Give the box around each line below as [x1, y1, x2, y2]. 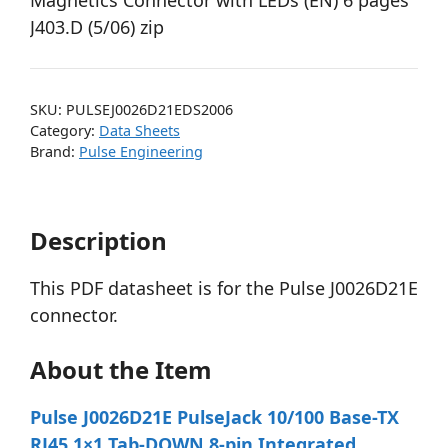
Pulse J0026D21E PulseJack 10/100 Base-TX [30, 405, 399, 430]
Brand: [30, 142, 79, 161]
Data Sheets [99, 121, 180, 140]
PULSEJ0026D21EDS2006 [66, 100, 233, 119]
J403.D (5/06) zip [30, 15, 164, 39]
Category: [30, 121, 99, 140]
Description [30, 224, 167, 258]
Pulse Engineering [79, 142, 203, 161]
